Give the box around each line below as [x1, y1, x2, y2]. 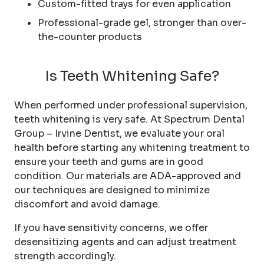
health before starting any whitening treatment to [14, 141, 250, 154]
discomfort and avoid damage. [14, 197, 160, 210]
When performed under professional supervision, [14, 98, 247, 111]
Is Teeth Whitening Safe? [45, 67, 219, 85]
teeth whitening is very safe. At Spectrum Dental [14, 113, 245, 126]
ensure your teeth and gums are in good [14, 155, 203, 168]
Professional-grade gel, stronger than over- [38, 16, 246, 29]
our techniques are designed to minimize [14, 183, 210, 196]
